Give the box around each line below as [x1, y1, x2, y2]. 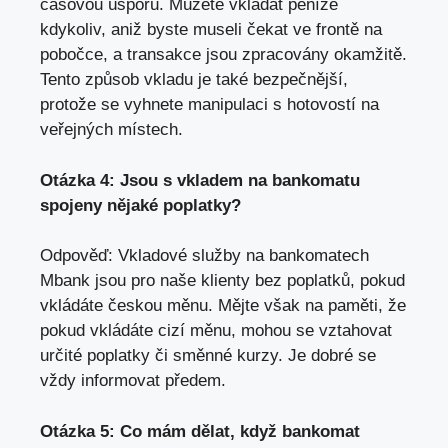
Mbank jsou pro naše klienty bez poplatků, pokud [40, 271, 405, 291]
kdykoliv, [40, 20, 111, 40]
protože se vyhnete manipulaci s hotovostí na [40, 95, 379, 115]
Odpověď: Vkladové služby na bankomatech [40, 246, 369, 266]
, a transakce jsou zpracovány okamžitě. [103, 45, 407, 65]
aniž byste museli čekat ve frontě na [111, 20, 382, 40]
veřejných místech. [40, 120, 183, 140]
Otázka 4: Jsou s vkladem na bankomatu [40, 170, 360, 190]
